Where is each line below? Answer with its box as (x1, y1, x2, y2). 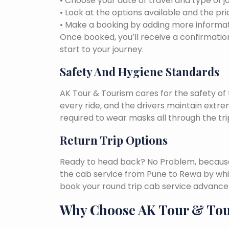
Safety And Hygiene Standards (60, 63, 219, 79)
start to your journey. (60, 43, 144, 55)
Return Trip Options (60, 132, 168, 148)
